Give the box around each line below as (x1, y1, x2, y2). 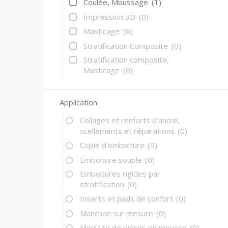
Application (60, 97, 97, 107)
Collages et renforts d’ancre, (80, 115, 180, 125)
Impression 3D (83, 11, 138, 22)
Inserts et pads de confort (80, 193, 176, 204)
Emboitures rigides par (80, 168, 161, 179)
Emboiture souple (80, 154, 145, 165)
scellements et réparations (80, 125, 177, 136)
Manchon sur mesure (80, 208, 156, 218)
